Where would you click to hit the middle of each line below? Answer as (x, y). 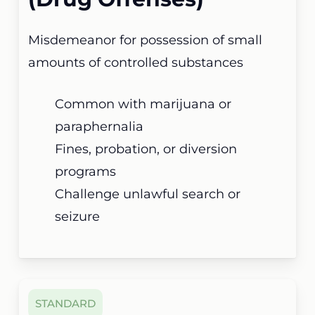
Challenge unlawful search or (148, 194)
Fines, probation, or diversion (146, 149)
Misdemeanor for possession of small (146, 40)
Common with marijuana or (143, 104)
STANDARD (66, 303)
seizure (78, 217)
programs (86, 172)
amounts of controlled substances (136, 63)
